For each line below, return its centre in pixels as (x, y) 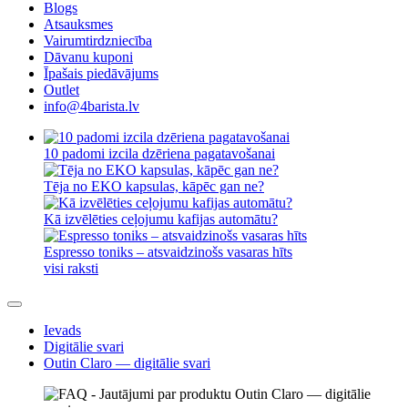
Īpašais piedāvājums (101, 73)
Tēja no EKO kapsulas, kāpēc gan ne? (154, 186)
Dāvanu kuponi (88, 57)
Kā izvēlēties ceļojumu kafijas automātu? (161, 219)
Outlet (61, 90)
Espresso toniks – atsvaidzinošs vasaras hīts (168, 252)
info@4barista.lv (92, 106)
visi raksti (71, 268)
